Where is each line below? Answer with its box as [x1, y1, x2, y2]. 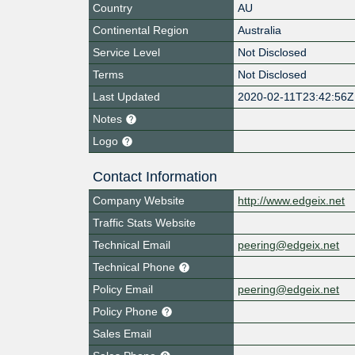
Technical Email [93, 238, 170, 251]
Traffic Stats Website [93, 216, 196, 229]
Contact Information [93, 168, 217, 185]
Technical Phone [93, 260, 178, 273]
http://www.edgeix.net [238, 193, 345, 207]
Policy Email [93, 282, 153, 296]
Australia [238, 23, 282, 36]
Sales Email [93, 326, 151, 340]
